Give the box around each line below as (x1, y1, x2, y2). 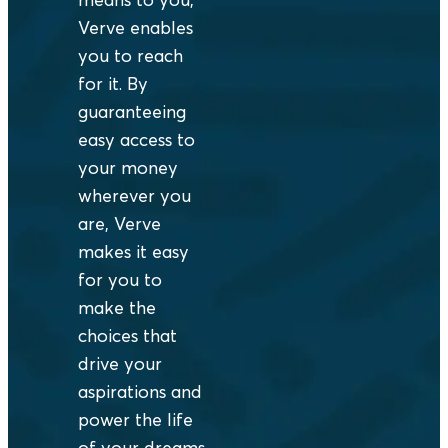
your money (78, 157, 178, 179)
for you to (78, 269, 162, 291)
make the (78, 297, 156, 319)
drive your (78, 353, 162, 375)
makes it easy (78, 241, 189, 263)
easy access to (78, 129, 195, 151)
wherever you (78, 185, 191, 207)
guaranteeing (78, 101, 186, 123)
